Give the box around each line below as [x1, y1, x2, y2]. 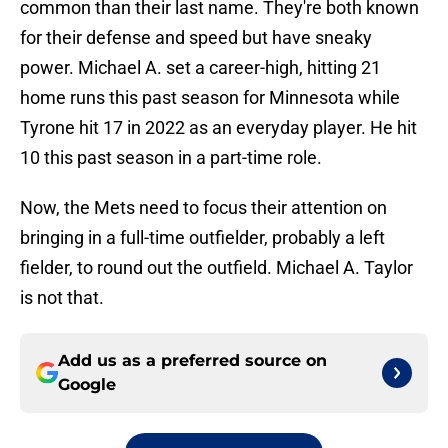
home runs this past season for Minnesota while [20, 87, 400, 109]
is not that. [20, 287, 104, 309]
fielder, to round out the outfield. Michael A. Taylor [20, 257, 413, 279]
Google [58, 375, 116, 395]
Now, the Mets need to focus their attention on [20, 197, 387, 219]
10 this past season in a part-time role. [20, 147, 322, 169]
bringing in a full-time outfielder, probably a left [20, 227, 385, 249]
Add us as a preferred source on [58, 351, 327, 371]
